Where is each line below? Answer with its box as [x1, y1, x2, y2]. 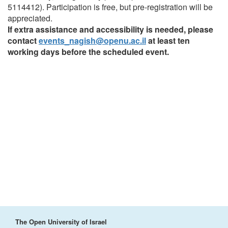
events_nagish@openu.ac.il [39, 35, 146, 47]
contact [8, 35, 39, 47]
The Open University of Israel [15, 217, 107, 227]
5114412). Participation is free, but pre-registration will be [8, 1, 213, 13]
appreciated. [8, 12, 52, 24]
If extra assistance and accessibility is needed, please [8, 23, 213, 36]
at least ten [146, 35, 190, 47]
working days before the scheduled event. [8, 46, 169, 58]
